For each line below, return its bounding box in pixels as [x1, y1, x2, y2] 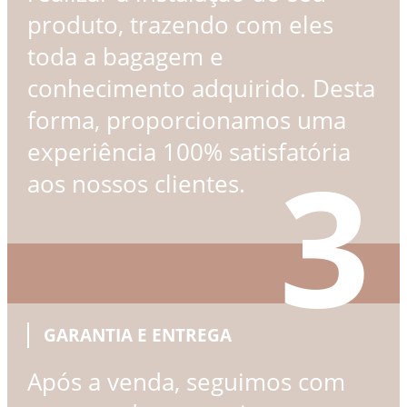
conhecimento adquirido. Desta [26, 72, 375, 104]
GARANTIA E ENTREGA [43, 323, 232, 347]
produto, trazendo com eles [26, 8, 333, 41]
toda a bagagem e [26, 40, 223, 73]
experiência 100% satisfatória [26, 135, 351, 168]
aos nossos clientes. [26, 167, 245, 200]
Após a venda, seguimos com [26, 366, 345, 399]
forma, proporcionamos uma [26, 104, 346, 136]
